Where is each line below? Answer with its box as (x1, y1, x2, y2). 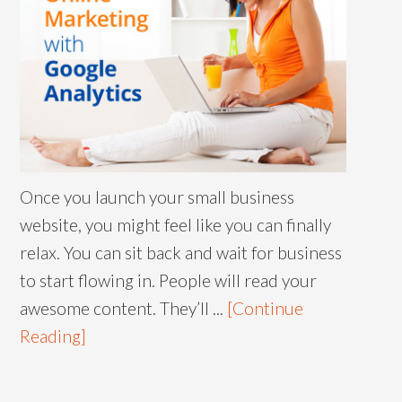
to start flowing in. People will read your (20, 269, 318, 291)
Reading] (20, 325, 87, 346)
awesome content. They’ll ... (20, 297, 228, 319)
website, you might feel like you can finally (20, 214, 332, 235)
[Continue (227, 297, 304, 319)
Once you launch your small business (20, 186, 295, 207)
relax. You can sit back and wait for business (20, 241, 343, 263)
